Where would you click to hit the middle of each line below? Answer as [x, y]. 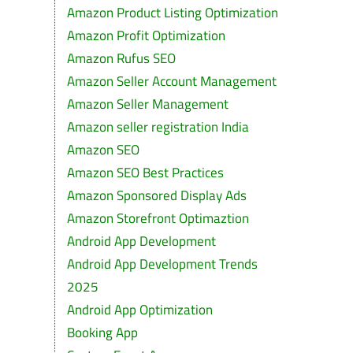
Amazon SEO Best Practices [145, 173]
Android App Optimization [139, 310]
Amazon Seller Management [147, 104]
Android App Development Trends [162, 264]
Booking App [102, 333]
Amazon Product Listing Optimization [172, 13]
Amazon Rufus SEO [121, 58]
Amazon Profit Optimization [146, 35]
